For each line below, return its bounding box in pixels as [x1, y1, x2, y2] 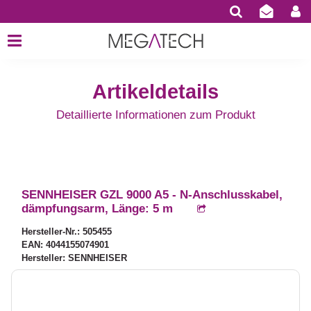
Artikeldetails [92, 81, 219, 103]
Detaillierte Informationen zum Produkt [56, 108, 255, 122]
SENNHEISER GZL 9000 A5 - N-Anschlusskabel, [22, 188, 283, 202]
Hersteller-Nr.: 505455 [22, 226, 112, 237]
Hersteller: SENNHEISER [22, 253, 128, 264]
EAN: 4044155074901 [22, 239, 110, 251]
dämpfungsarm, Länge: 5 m [22, 202, 174, 216]
